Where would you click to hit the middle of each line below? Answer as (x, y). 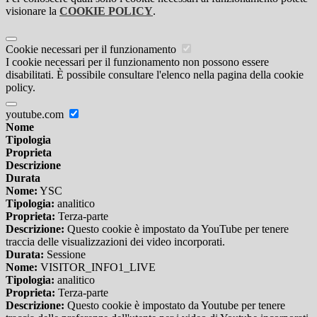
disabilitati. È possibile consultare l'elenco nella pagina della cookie (155, 75)
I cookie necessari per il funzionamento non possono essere (137, 62)
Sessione (65, 255)
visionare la (33, 11)
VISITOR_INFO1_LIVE (97, 267)
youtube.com (36, 115)
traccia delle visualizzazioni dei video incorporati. (115, 242)
